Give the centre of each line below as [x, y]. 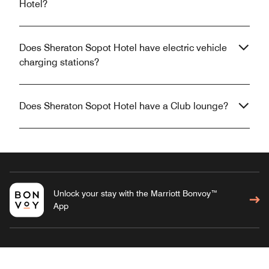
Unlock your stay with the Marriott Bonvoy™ [135, 194]
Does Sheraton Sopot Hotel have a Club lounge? [124, 106]
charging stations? [59, 62]
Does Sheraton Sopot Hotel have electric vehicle [123, 48]
